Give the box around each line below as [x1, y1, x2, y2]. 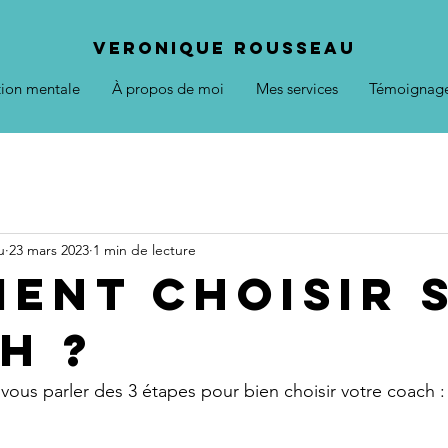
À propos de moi [112, 79, 224, 98]
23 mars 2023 [9, 240, 89, 259]
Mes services [256, 79, 338, 98]
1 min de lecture [93, 240, 196, 259]
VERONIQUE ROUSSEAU [92, 37, 356, 59]
